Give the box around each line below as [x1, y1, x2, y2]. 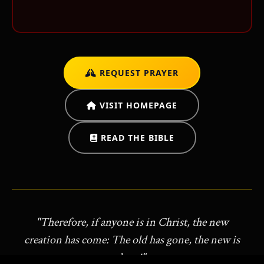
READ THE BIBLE [97, 131, 174, 143]
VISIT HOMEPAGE [97, 99, 177, 111]
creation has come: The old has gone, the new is [24, 232, 240, 247]
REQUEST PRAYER [97, 67, 179, 78]
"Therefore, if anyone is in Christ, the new [36, 214, 228, 230]
